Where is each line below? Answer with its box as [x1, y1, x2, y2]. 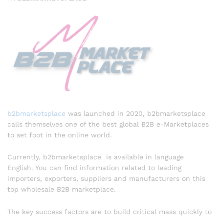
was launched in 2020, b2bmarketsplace [66, 109, 205, 117]
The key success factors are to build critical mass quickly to [7, 208, 212, 216]
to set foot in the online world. [7, 131, 112, 139]
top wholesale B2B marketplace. [7, 185, 116, 194]
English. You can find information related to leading [7, 164, 181, 172]
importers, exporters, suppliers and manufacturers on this [7, 175, 205, 183]
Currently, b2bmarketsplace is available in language [7, 153, 184, 161]
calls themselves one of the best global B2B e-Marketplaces [7, 120, 209, 128]
